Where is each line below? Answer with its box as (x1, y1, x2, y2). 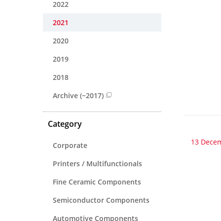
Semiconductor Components (53, 195, 149, 205)
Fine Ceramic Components (53, 177, 141, 186)
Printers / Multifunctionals (53, 158, 142, 168)
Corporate (53, 140, 87, 150)
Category (48, 118, 82, 129)
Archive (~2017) (53, 90, 104, 100)
